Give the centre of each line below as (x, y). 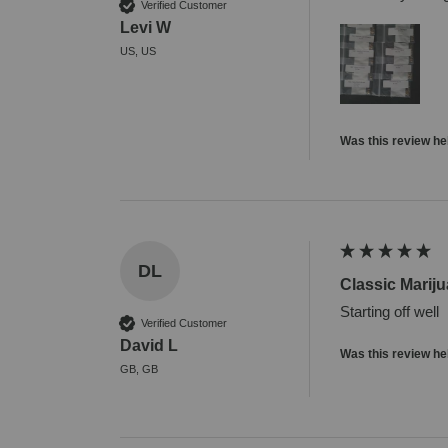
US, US (137, 51)
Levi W (145, 28)
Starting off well (389, 312)
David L (148, 346)
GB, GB (138, 369)
